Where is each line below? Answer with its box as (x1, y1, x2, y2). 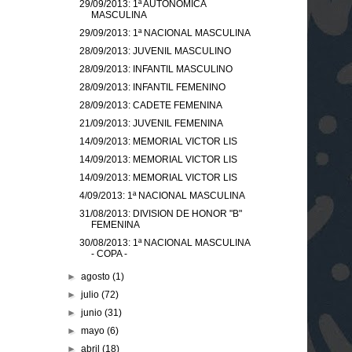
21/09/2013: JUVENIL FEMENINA (79, 117, 223, 129)
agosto (81, 270, 113, 282)
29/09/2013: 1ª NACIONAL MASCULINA (79, 27, 251, 38)
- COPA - (90, 247, 127, 259)
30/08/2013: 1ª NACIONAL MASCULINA (79, 236, 250, 248)
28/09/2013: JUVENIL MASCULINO (79, 45, 231, 57)
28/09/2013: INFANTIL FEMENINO (79, 81, 225, 93)
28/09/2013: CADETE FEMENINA (79, 99, 222, 111)
